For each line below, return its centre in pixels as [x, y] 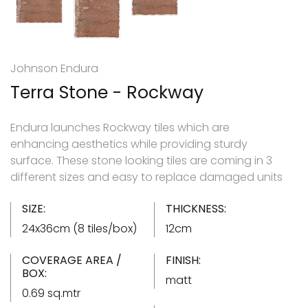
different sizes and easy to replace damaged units [146, 177]
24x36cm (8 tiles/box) [79, 228]
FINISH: [183, 260]
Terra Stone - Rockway [107, 92]
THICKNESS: [196, 208]
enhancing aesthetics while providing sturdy [129, 144]
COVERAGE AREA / [72, 260]
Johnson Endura [54, 68]
